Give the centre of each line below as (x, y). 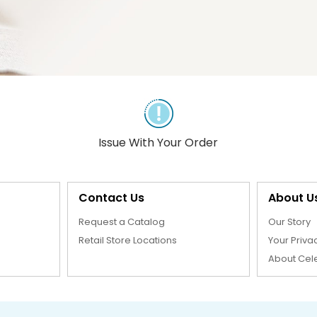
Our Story (290, 221)
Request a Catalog (121, 221)
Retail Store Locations (127, 240)
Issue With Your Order (158, 142)
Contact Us (111, 197)
